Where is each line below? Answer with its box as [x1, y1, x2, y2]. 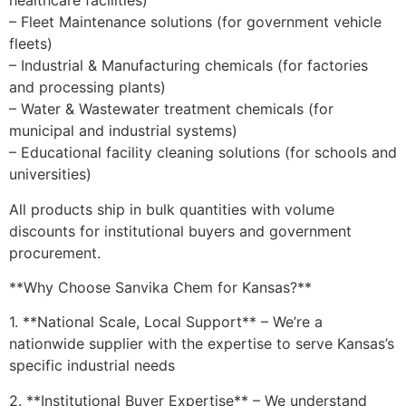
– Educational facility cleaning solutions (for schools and [9, 143, 397, 162]
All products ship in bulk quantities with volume [9, 199, 334, 218]
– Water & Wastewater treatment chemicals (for [9, 100, 333, 119]
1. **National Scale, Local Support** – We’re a [9, 313, 323, 332]
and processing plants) [9, 78, 166, 97]
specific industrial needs [9, 356, 175, 375]
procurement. [9, 243, 101, 262]
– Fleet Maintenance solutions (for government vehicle [9, 13, 382, 32]
